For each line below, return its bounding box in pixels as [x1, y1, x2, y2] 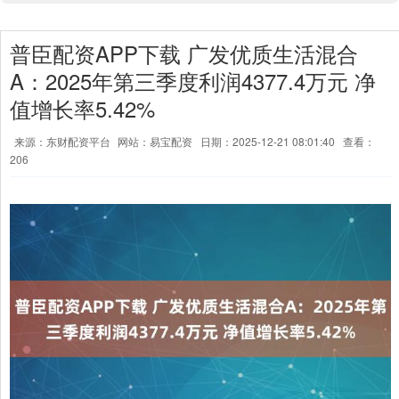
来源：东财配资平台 [14, 134, 113, 149]
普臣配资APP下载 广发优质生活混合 [10, 38, 358, 69]
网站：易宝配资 [118, 134, 192, 149]
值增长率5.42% [10, 94, 155, 124]
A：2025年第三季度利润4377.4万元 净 [10, 66, 376, 96]
